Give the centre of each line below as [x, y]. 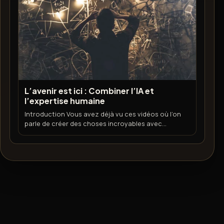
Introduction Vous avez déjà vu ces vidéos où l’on [103, 114]
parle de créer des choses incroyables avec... [96, 123]
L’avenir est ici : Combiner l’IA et [89, 90]
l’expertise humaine [65, 100]
